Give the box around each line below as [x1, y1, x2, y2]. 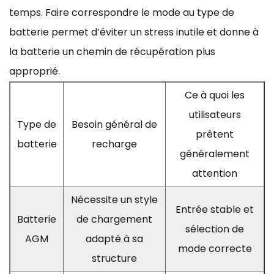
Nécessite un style [71, 192, 158, 207]
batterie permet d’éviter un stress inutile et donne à [9, 24, 259, 39]
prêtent [196, 127, 234, 141]
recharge [92, 136, 137, 151]
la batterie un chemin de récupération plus [9, 44, 215, 59]
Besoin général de [72, 117, 157, 131]
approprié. [9, 64, 60, 78]
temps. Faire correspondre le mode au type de [9, 5, 234, 20]
